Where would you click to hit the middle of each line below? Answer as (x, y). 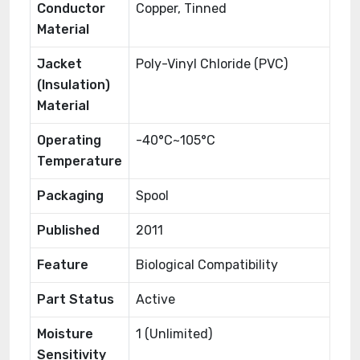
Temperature (80, 161)
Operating (69, 140)
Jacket (59, 64)
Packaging (70, 196)
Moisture (65, 334)
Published (68, 230)
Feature (63, 265)
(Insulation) (74, 85)
